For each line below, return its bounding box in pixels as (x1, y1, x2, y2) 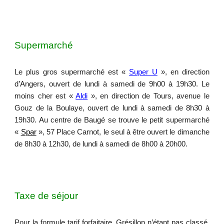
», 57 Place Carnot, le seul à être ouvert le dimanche (36, 128, 209, 136)
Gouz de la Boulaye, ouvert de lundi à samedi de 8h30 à (14, 104, 209, 112)
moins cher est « (14, 92, 76, 100)
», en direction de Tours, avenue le (90, 92, 209, 100)
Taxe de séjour (14, 190, 78, 201)
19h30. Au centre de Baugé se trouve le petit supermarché (14, 116, 209, 124)
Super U (128, 68, 157, 76)
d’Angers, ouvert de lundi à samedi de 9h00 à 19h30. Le (14, 80, 209, 88)
